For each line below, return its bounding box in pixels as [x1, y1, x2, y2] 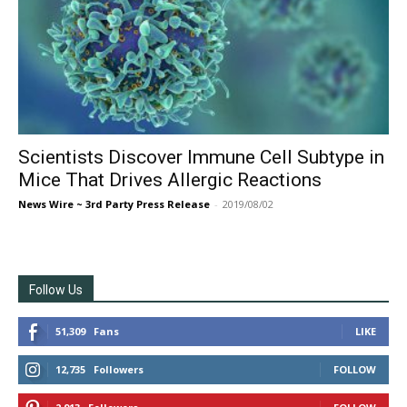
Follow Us [29, 282, 83, 297]
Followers [94, 362, 144, 376]
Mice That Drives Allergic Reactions [18, 168, 322, 191]
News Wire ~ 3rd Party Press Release [18, 196, 210, 211]
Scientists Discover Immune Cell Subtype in [18, 145, 384, 168]
